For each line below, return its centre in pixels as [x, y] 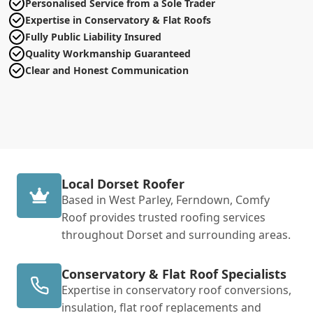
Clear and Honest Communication [107, 70]
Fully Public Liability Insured [93, 36]
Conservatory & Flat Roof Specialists [174, 274]
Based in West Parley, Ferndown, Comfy [166, 199]
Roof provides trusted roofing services [163, 217]
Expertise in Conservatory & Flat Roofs [118, 20]
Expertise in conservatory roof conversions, [176, 290]
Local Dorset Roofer [123, 183]
